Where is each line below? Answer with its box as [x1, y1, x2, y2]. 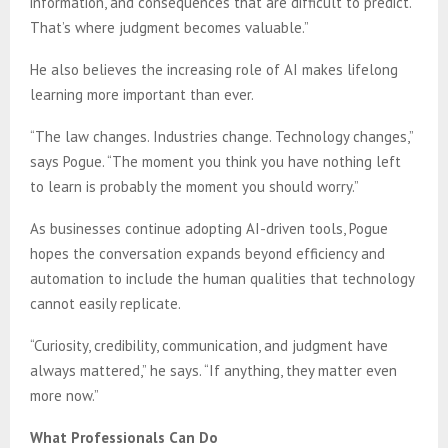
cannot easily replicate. [30, 293, 181, 313]
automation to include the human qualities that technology [30, 268, 414, 288]
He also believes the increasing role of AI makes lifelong [30, 59, 398, 79]
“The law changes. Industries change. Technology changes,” [30, 126, 413, 146]
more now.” [30, 385, 99, 405]
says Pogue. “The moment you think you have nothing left [30, 151, 401, 171]
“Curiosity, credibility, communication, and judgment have [30, 335, 388, 355]
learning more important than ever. [30, 84, 254, 104]
